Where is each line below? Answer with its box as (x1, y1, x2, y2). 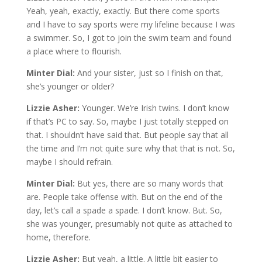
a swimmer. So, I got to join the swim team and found (26, 32, 232, 43)
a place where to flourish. (26, 45, 122, 57)
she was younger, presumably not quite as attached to (26, 218, 233, 229)
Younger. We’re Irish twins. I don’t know (81, 102, 229, 113)
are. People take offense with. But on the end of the (26, 191, 223, 202)
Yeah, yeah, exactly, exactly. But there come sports (26, 5, 220, 16)
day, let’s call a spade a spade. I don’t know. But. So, (26, 204, 222, 216)
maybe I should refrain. (26, 156, 113, 167)
